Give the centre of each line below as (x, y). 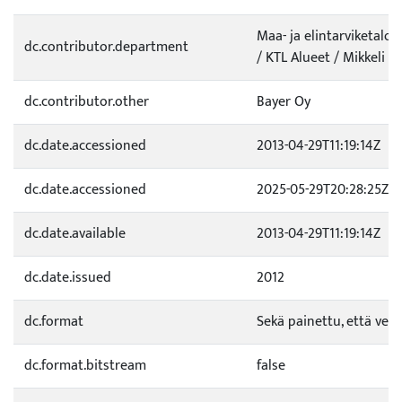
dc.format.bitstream (85, 366)
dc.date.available (75, 234)
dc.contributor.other (87, 102)
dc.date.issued (68, 278)
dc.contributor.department (106, 47)
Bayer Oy (284, 102)
